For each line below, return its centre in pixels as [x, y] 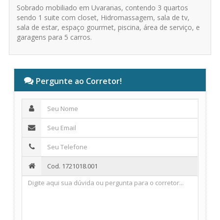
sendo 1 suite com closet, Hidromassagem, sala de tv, [103, 18]
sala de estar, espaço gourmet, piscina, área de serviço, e [108, 27]
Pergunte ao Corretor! [77, 81]
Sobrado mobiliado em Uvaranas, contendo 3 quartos [102, 8]
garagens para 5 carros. [54, 37]
